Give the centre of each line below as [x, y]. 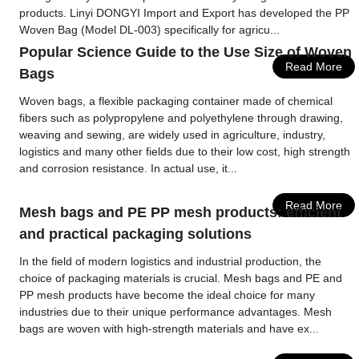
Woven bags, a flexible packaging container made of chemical [176, 101]
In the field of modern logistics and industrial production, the [171, 261]
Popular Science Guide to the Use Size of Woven [186, 52]
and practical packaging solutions [136, 234]
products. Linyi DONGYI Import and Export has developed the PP [185, 13]
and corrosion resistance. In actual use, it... [129, 168]
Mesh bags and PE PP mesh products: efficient [181, 212]
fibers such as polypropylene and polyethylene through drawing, [182, 118]
